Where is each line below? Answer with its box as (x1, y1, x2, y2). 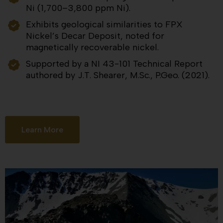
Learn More (21, 125, 63, 135)
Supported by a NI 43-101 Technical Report (26, 58, 203, 70)
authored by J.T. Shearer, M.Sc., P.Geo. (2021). (26, 70, 210, 81)
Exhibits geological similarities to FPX (26, 19, 183, 30)
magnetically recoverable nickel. (26, 42, 159, 53)
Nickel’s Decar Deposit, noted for (26, 30, 165, 42)
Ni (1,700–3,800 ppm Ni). (26, 2, 131, 14)
